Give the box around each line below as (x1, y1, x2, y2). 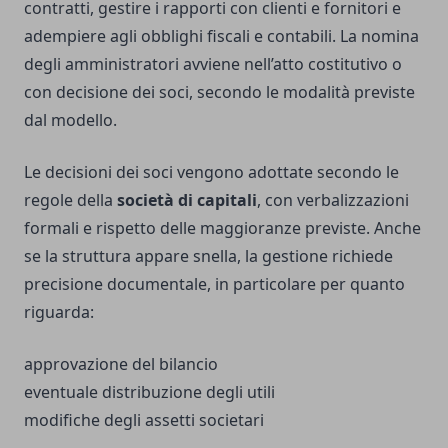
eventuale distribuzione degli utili (24, 381, 275, 404)
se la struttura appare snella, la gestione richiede (24, 245, 393, 268)
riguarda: (24, 301, 94, 324)
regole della (24, 189, 117, 212)
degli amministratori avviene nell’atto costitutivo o (24, 53, 402, 76)
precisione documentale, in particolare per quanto (24, 273, 405, 296)
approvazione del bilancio (24, 353, 218, 376)
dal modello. (24, 109, 117, 132)
